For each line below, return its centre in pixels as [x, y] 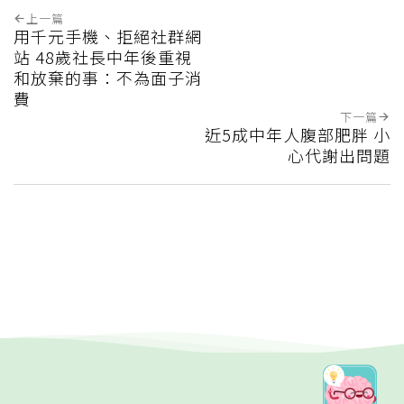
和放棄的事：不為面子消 [108, 77]
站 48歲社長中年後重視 [103, 56]
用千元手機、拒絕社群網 [108, 36]
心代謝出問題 [339, 155]
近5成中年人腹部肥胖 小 [298, 134]
